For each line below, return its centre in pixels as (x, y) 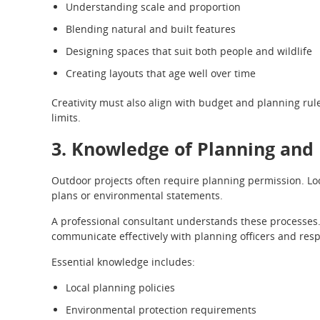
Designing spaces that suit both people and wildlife (189, 51)
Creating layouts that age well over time (161, 73)
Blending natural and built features (151, 29)
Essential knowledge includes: (123, 261)
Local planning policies (120, 287)
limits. (66, 117)
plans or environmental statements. (137, 195)
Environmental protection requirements (161, 309)
